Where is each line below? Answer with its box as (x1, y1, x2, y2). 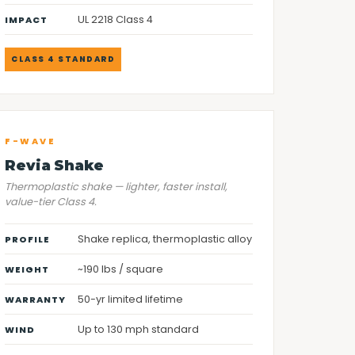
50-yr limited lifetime (78, 292, 184, 306)
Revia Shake (5, 157, 105, 174)
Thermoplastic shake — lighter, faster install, (5, 180, 228, 193)
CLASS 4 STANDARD (11, 54, 116, 64)
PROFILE (5, 233, 51, 246)
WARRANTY (5, 293, 67, 306)
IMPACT (5, 13, 48, 26)
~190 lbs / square (78, 262, 164, 276)
